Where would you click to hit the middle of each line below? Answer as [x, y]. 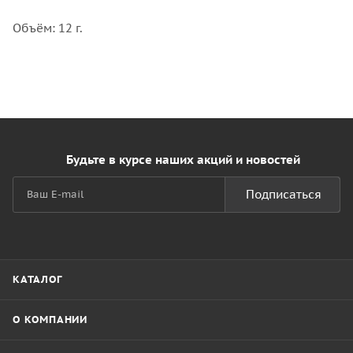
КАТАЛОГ [37, 279]
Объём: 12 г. [48, 28]
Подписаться [284, 194]
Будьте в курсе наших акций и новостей [183, 160]
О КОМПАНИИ [50, 320]
